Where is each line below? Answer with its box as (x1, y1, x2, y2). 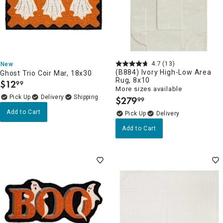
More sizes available (115, 85, 182, 93)
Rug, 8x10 (115, 76, 150, 84)
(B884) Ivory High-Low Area (115, 68, 212, 76)
